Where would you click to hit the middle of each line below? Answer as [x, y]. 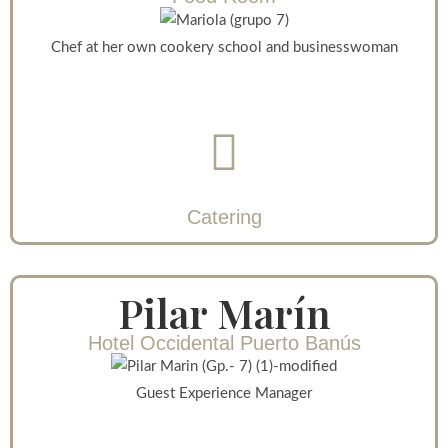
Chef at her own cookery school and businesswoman [224, 47]
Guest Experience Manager [224, 394]
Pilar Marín [224, 312]
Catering [224, 216]
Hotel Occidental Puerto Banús [224, 342]
